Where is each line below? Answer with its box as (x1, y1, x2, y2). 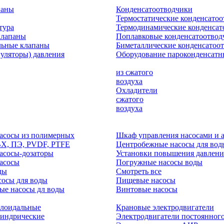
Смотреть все (116, 167, 161, 175)
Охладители (116, 86, 157, 94)
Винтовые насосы (116, 185, 177, 193)
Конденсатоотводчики (116, 5, 192, 13)
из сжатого (116, 68, 153, 76)
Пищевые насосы (116, 176, 175, 184)
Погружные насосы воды (116, 158, 202, 166)
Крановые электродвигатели (116, 203, 214, 211)
